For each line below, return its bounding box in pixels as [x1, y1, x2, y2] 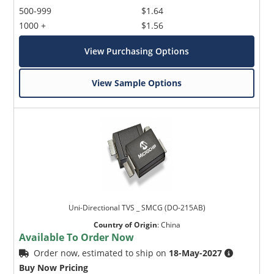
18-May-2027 [169, 247, 223, 259]
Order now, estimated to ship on [34, 247, 169, 259]
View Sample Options [92, 77, 182, 89]
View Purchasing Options [84, 45, 190, 57]
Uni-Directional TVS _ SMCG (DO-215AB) [68, 202, 206, 213]
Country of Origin [93, 220, 157, 231]
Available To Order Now [19, 231, 135, 245]
